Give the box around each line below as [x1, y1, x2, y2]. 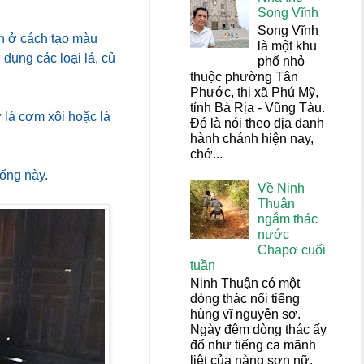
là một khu [258, 39, 318, 54]
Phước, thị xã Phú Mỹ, [190, 85, 318, 100]
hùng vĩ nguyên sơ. [190, 306, 301, 321]
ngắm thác [258, 211, 318, 226]
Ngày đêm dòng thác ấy [190, 322, 327, 336]
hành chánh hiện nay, [190, 132, 314, 146]
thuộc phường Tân [190, 70, 298, 84]
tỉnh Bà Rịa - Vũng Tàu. [190, 101, 325, 115]
